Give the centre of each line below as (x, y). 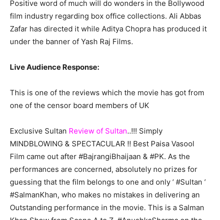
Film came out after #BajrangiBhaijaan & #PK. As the (100, 157)
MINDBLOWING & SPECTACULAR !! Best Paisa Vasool (102, 144)
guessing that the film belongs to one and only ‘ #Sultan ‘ (108, 182)
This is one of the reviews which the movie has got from (107, 93)
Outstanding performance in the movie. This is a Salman (107, 208)
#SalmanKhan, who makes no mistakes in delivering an (105, 195)
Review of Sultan (98, 131)
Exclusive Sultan (39, 131)
